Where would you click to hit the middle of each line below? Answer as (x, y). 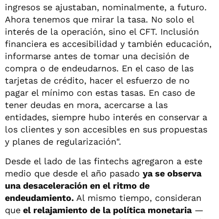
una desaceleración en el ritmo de (77, 185)
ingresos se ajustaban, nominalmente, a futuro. (106, 7)
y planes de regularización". (63, 141)
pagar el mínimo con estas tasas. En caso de (100, 92)
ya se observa (172, 173)
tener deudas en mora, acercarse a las (86, 105)
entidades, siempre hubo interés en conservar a (106, 117)
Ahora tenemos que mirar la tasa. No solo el (99, 19)
